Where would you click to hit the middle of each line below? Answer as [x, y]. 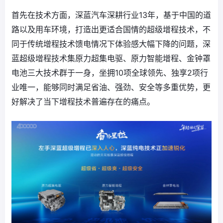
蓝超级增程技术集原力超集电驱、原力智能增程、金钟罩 [111, 58]
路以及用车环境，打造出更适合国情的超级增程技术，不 [111, 29]
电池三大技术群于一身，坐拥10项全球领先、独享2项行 [110, 72]
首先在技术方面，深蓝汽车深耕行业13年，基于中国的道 [111, 15]
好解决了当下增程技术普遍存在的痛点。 [83, 101]
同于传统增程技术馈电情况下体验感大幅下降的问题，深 [111, 44]
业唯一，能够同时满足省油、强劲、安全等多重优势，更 [111, 87]
